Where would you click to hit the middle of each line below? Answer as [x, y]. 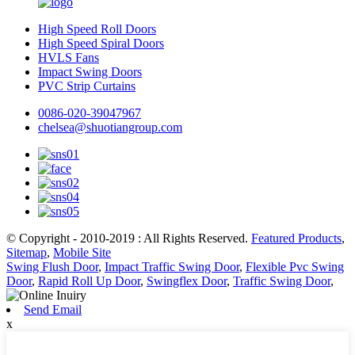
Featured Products [296, 239]
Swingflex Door [187, 281]
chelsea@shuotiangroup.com [110, 128]
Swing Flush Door [52, 267]
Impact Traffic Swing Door [172, 267]
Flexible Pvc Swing [295, 267]
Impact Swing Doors [90, 72]
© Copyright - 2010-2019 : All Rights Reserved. [129, 239]
